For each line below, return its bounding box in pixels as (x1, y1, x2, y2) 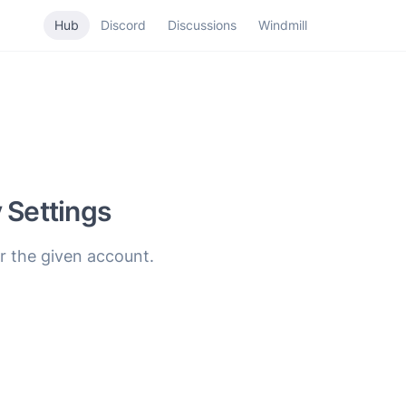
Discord (100, 17, 146, 33)
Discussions (167, 17, 237, 33)
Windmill (257, 17, 307, 33)
